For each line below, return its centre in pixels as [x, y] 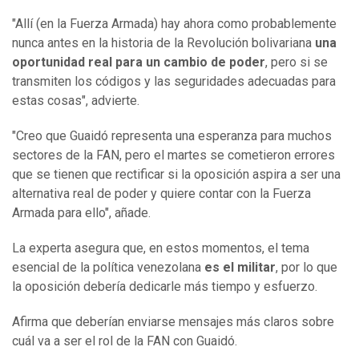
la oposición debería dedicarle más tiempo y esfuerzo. [165, 287]
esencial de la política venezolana [108, 268]
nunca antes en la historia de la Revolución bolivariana [163, 43]
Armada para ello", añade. [81, 213]
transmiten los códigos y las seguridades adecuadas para [174, 82]
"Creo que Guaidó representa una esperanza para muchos [172, 136]
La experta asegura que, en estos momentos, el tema [161, 248]
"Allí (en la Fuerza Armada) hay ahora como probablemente [174, 24]
